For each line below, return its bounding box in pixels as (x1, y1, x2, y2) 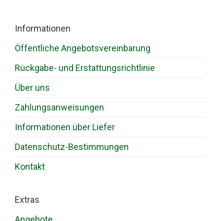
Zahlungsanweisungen (15, 102, 104, 113)
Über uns (15, 82, 50, 93)
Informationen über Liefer (15, 122, 115, 133)
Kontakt (15, 161, 45, 172)
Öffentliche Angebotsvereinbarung (15, 43, 150, 54)
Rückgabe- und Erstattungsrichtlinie (15, 63, 155, 74)
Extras (15, 194, 39, 205)
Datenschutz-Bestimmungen (15, 142, 129, 152)
